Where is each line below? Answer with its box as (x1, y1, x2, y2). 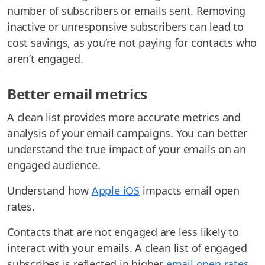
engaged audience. (7, 158, 101, 173)
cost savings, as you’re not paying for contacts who (7, 35, 257, 50)
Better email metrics (7, 84, 147, 104)
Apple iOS (91, 183, 140, 198)
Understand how (7, 183, 92, 198)
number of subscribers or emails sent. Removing (7, 4, 246, 18)
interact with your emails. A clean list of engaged (7, 241, 247, 256)
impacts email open (139, 183, 240, 198)
